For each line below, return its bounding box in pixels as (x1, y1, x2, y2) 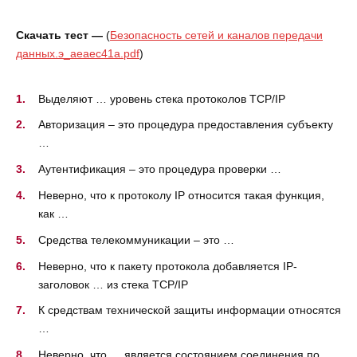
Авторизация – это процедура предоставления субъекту (38, 118, 333, 131)
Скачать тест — (16, 29, 103, 42)
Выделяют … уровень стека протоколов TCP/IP (38, 92, 285, 105)
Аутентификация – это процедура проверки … (38, 163, 281, 176)
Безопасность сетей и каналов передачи (110, 29, 323, 42)
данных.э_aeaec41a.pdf (16, 47, 139, 61)
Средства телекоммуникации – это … (38, 233, 234, 246)
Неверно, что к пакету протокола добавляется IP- (38, 259, 297, 273)
